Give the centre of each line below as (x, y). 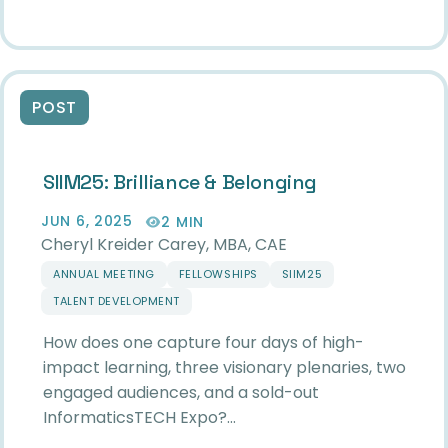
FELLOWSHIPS (218, 273)
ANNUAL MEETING (104, 273)
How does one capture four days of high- (203, 342)
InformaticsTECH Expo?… (139, 417)
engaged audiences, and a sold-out (181, 392)
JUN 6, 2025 (87, 221)
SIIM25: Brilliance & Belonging (180, 182)
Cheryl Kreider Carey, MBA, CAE (164, 244)
